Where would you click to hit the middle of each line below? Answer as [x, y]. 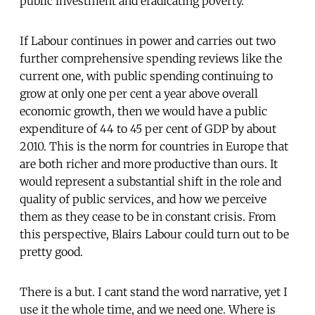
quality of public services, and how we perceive [143, 199]
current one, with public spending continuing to [146, 76]
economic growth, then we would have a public [143, 111]
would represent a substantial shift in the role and [150, 181]
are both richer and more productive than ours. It [149, 163]
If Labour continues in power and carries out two [148, 40]
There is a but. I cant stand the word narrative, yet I [154, 291]
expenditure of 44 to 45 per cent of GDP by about [148, 128]
